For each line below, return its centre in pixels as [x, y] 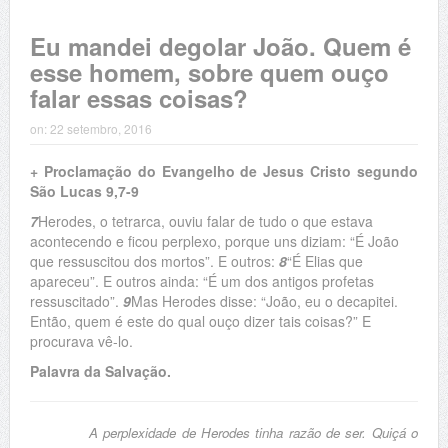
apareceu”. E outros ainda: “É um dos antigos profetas [201, 281]
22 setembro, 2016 [100, 128]
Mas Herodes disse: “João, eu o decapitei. [264, 301]
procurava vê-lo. [81, 341]
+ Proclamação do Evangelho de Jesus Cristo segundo [224, 171]
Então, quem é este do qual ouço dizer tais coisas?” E [200, 321]
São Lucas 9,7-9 [84, 191]
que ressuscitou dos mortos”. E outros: [154, 261]
